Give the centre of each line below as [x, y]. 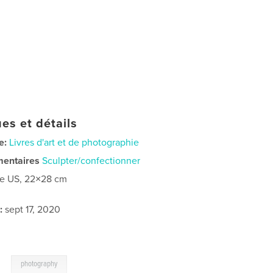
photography [39, 264]
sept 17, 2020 [32, 209]
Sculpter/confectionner [91, 161]
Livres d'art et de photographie [74, 142]
